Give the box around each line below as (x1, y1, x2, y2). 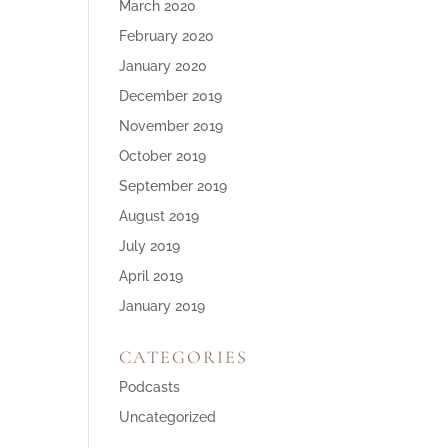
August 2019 (119, 208, 200, 224)
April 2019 (119, 268, 184, 284)
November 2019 (119, 118, 224, 134)
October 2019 (119, 148, 207, 164)
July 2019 (119, 238, 181, 254)
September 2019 (119, 178, 228, 194)
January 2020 (119, 58, 208, 74)
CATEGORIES (119, 346, 249, 368)
